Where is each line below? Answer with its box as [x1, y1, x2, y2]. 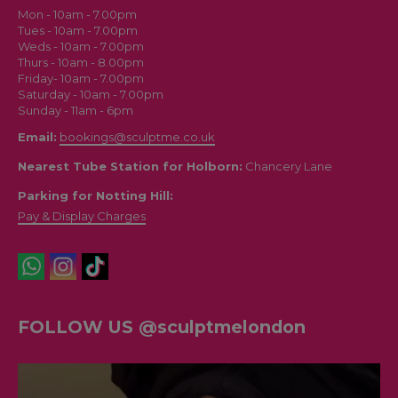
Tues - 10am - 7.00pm [18, 22, 138, 37]
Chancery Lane [243, 158, 332, 173]
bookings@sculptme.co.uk [60, 129, 215, 144]
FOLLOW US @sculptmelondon [18, 315, 306, 338]
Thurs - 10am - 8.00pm [18, 54, 144, 69]
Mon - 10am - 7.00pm [18, 6, 137, 21]
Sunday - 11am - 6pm [18, 102, 133, 117]
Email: [18, 129, 57, 144]
